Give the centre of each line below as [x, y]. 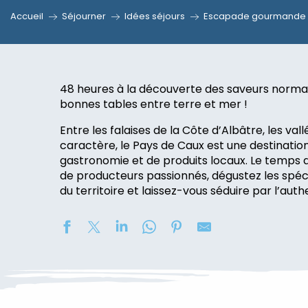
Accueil [27, 16]
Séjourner [84, 16]
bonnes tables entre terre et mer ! [154, 104]
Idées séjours [155, 16]
